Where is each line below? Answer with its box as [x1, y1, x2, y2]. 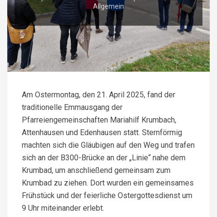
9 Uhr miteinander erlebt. [22, 203, 104, 213]
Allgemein [93, 2, 124, 10]
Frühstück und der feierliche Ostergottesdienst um [22, 190, 192, 200]
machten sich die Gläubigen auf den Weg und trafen [22, 140, 195, 150]
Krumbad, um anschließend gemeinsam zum [22, 165, 170, 175]
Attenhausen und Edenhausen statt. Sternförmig [22, 127, 182, 137]
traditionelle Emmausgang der [22, 102, 123, 112]
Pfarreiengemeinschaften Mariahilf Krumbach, [22, 115, 176, 124]
